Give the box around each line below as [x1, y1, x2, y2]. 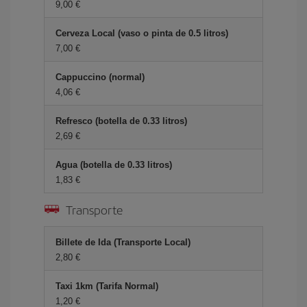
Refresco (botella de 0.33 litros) [56, 116, 187, 126]
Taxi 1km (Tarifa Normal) [56, 281, 158, 291]
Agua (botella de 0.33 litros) [56, 160, 172, 170]
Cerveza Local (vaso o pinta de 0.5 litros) [56, 28, 228, 38]
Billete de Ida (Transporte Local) [56, 237, 191, 247]
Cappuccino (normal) [56, 72, 145, 82]
